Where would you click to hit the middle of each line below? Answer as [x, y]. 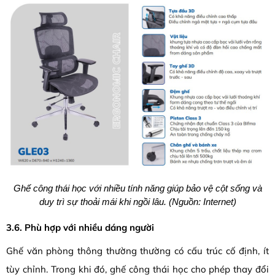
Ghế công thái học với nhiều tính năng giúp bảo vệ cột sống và [137, 188]
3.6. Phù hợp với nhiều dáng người [80, 227]
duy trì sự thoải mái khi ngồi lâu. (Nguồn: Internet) [137, 201]
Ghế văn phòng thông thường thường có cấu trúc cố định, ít [137, 251]
